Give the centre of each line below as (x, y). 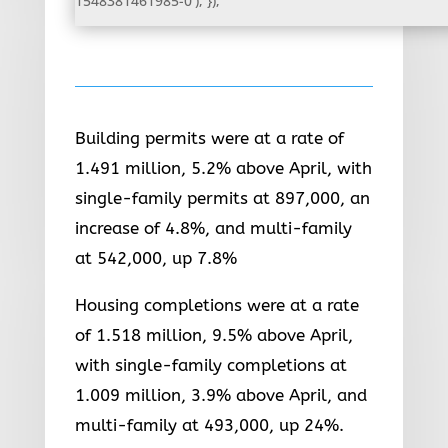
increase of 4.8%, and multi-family (213, 227)
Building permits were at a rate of (209, 137)
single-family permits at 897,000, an (222, 197)
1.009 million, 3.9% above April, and (220, 394)
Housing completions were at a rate (216, 304)
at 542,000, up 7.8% (155, 257)
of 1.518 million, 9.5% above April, (213, 334)
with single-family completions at (210, 364)
